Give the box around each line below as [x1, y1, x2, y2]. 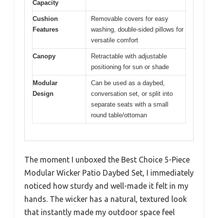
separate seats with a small [91, 101, 168, 109]
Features [33, 26, 58, 34]
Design [33, 90, 54, 98]
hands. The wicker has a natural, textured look [24, 194, 187, 203]
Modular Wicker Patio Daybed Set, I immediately [24, 168, 194, 177]
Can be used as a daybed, [91, 79, 165, 87]
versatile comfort [91, 36, 138, 44]
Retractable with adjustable [91, 53, 167, 60]
